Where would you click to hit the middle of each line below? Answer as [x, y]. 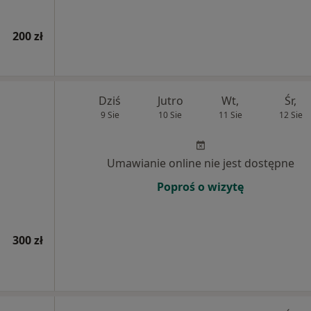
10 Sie [170, 115]
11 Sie [230, 115]
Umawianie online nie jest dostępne [200, 163]
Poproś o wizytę [200, 187]
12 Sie [291, 115]
